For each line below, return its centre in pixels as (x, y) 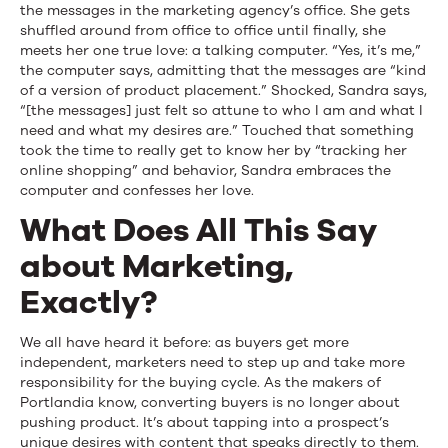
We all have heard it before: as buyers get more (184, 343)
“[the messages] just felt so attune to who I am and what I (221, 111)
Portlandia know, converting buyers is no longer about (210, 403)
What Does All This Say (198, 231)
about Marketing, (156, 267)
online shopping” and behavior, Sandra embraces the (205, 171)
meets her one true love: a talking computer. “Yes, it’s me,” (220, 51)
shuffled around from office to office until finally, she (203, 31)
